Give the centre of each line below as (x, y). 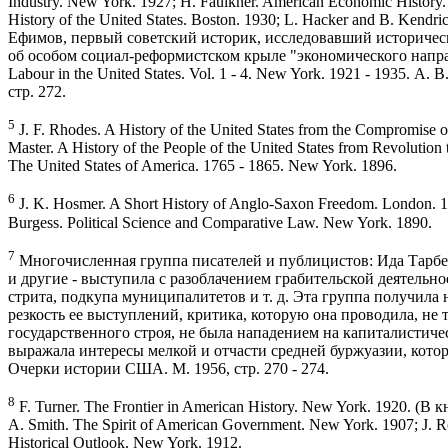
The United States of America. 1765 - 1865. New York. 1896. (202, 166)
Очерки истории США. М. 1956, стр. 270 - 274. (168, 368)
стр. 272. (37, 91)
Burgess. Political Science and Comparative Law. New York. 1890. (220, 222)
